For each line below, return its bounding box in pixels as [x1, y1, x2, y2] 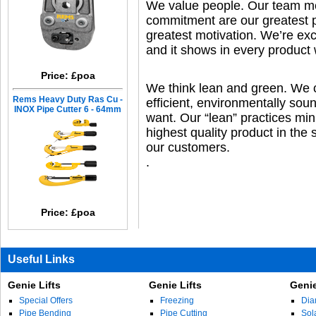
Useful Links [8, 253, 75, 265]
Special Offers [19, 296, 73, 305]
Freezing [160, 296, 194, 305]
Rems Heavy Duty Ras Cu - [13, 95, 123, 104]
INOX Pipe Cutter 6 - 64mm [14, 104, 121, 114]
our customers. [146, 140, 230, 154]
